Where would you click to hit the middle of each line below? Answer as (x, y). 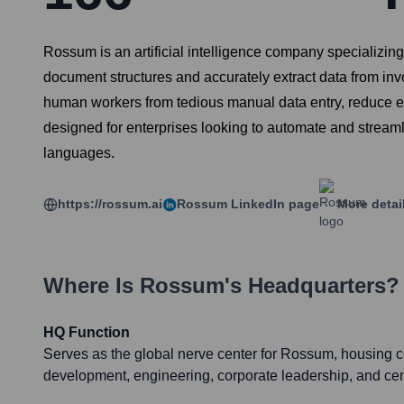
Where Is (92, 286)
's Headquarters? (312, 286)
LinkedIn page (273, 204)
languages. (79, 153)
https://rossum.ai (110, 204)
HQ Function (87, 333)
